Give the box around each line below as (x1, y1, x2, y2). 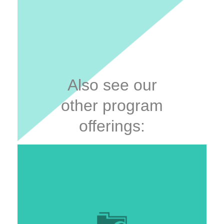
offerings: (79, 116, 145, 135)
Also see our (67, 75, 157, 94)
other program (61, 96, 163, 114)
